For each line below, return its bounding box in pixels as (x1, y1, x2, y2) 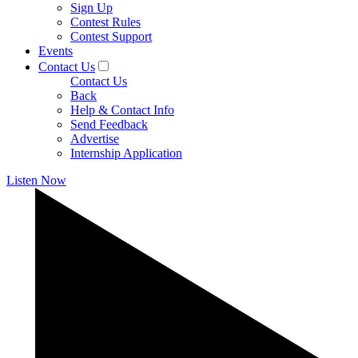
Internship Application (70, 146, 182, 160)
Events (38, 44, 73, 58)
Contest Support (70, 30, 152, 43)
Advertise (70, 132, 119, 145)
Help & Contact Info (70, 103, 174, 117)
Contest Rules (70, 15, 141, 29)
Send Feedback (70, 117, 148, 131)
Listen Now (6, 173, 66, 187)
